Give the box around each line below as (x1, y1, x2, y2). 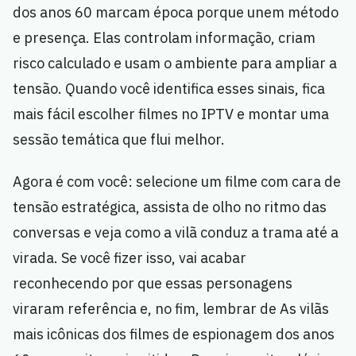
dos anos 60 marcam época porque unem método (13, 3, 339, 22)
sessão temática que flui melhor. (13, 130, 225, 149)
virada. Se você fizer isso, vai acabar (13, 249, 246, 268)
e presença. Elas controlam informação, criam (13, 29, 315, 48)
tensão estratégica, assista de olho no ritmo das (13, 198, 327, 217)
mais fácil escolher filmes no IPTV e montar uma (13, 105, 329, 124)
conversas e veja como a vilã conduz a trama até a (13, 223, 339, 242)
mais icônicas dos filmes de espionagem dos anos (13, 325, 335, 344)
